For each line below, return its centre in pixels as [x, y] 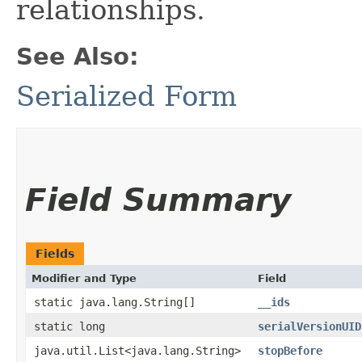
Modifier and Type [84, 278]
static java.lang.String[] [115, 302]
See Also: [78, 56]
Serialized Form [126, 96]
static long [69, 326]
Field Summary [158, 200]
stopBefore [290, 350]
